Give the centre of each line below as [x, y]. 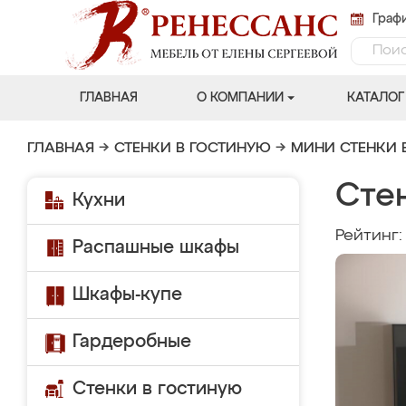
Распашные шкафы [156, 247]
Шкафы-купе [127, 295]
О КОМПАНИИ [240, 98]
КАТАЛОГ [375, 98]
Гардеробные [132, 342]
